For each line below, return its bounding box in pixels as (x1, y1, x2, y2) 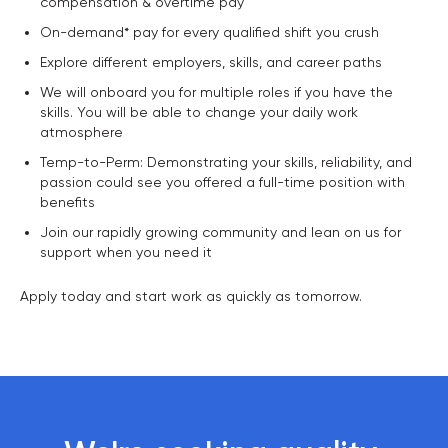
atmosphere (40, 124, 123, 140)
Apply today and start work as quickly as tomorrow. (20, 288, 362, 304)
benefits (40, 194, 95, 210)
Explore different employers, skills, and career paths (40, 54, 382, 70)
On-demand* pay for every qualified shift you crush (40, 24, 379, 40)
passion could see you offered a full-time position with (40, 174, 405, 190)
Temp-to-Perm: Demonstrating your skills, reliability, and (40, 154, 412, 170)
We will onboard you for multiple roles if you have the (40, 84, 393, 100)
